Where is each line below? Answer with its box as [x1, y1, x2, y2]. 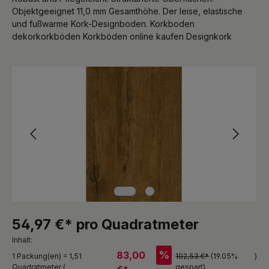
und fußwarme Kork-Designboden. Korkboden [12, 18, 195, 29]
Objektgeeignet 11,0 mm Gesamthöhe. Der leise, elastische [12, 5, 243, 16]
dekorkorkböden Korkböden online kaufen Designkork [12, 31, 232, 41]
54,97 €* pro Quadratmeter [12, 215, 199, 233]
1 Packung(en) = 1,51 [12, 251, 82, 261]
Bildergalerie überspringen [11, 67, 118, 77]
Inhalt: [12, 235, 32, 244]
